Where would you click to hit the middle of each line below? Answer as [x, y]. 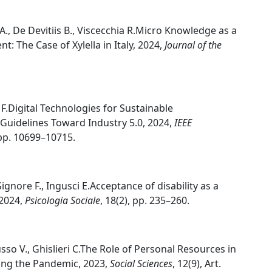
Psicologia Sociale [63, 200]
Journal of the [193, 45]
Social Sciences [141, 263]
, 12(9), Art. [197, 263]
